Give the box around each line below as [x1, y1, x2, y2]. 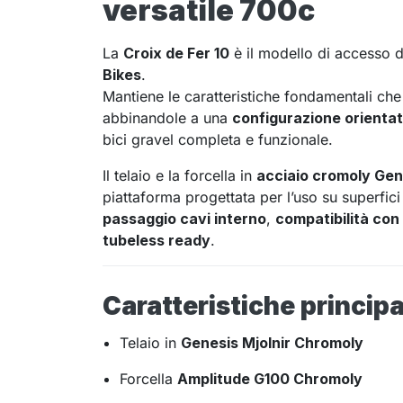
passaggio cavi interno [103, 210, 266, 228]
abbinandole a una [103, 109, 232, 128]
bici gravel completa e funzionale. [103, 130, 333, 149]
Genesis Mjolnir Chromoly [181, 334, 364, 353]
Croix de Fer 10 [123, 44, 229, 63]
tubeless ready [103, 231, 210, 250]
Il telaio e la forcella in [103, 166, 256, 185]
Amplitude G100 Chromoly [177, 370, 363, 389]
